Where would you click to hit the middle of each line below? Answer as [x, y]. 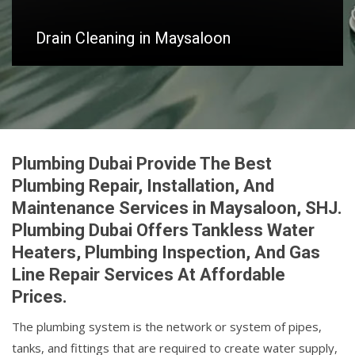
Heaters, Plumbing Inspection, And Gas [166, 253]
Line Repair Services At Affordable [149, 275]
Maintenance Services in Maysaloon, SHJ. [177, 208]
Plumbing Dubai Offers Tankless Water [163, 231]
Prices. [40, 297]
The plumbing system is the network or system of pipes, [167, 327]
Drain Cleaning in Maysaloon [133, 38]
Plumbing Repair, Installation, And [143, 186]
